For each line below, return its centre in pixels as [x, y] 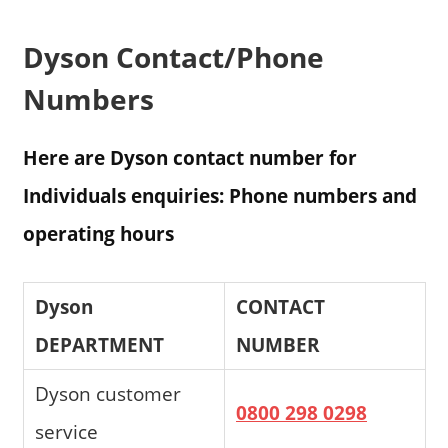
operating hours [98, 234]
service [67, 432]
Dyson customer [108, 394]
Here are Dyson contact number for [189, 158]
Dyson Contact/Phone [173, 57]
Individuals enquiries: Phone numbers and [219, 196]
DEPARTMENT [100, 345]
